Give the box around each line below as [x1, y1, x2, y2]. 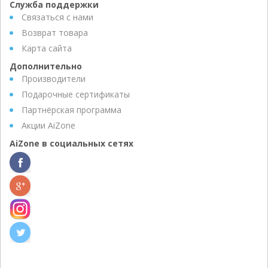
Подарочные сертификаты [22, 88, 130, 100]
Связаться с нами [22, 11, 93, 23]
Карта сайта [22, 42, 72, 54]
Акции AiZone [22, 119, 75, 131]
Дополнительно [10, 60, 82, 72]
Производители [22, 72, 86, 84]
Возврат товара [22, 26, 88, 38]
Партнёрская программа [22, 103, 121, 115]
